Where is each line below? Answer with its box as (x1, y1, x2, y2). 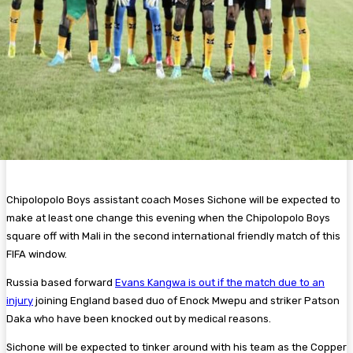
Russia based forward (6, 276, 115, 288)
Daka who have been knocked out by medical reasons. (6, 312, 273, 325)
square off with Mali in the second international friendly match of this (6, 229, 340, 242)
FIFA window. (6, 247, 69, 260)
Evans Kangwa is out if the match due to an (115, 276, 325, 288)
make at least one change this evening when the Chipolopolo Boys (6, 211, 330, 224)
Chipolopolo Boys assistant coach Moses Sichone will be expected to (6, 193, 340, 206)
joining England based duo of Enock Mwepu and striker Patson (33, 294, 340, 307)
